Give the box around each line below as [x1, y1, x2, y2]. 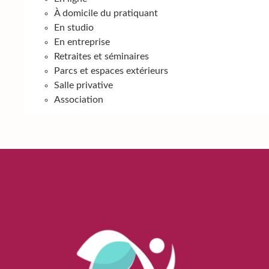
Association [54, 94, 103, 104]
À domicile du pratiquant [54, 8, 158, 18]
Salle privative [54, 80, 113, 90]
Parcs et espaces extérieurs [54, 65, 168, 76]
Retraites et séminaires [54, 51, 149, 61]
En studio [54, 22, 94, 32]
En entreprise [54, 37, 110, 47]
